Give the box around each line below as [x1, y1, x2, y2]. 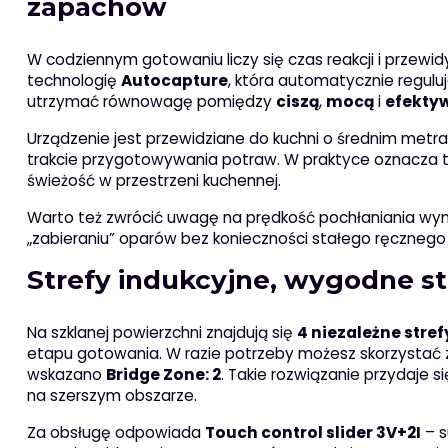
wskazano [26, 364, 106, 386]
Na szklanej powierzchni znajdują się [26, 322, 297, 344]
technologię [26, 70, 121, 92]
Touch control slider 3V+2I [204, 422, 421, 444]
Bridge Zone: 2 [105, 364, 221, 386]
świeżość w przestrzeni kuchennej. [26, 170, 281, 192]
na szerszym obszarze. [26, 385, 197, 407]
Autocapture [120, 70, 228, 92]
